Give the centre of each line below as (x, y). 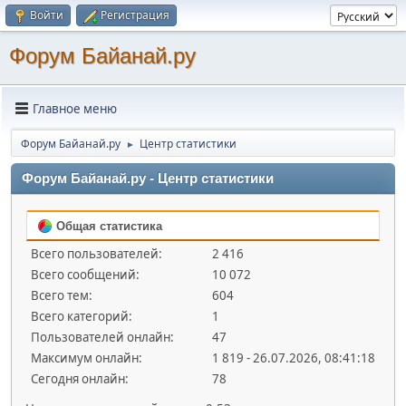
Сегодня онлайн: (80, 379)
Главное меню (75, 108)
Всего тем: (62, 295)
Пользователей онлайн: (102, 337)
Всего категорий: (82, 316)
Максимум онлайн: (87, 358)
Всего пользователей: (97, 254)
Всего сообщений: (85, 275)
